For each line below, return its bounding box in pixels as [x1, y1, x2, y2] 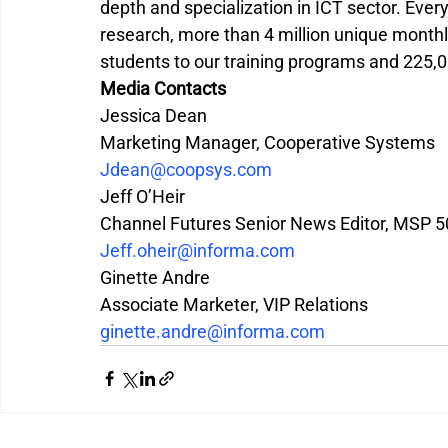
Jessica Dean [100, 104, 207, 126]
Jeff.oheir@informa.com [100, 239, 295, 261]
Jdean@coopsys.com [100, 158, 272, 180]
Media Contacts [100, 77, 226, 99]
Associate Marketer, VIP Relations [100, 293, 368, 315]
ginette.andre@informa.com [100, 320, 325, 342]
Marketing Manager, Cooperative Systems [100, 131, 435, 153]
